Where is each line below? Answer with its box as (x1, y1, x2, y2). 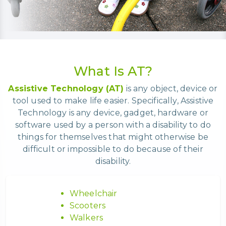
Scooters (70, 201, 106, 211)
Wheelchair (70, 189, 118, 199)
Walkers (70, 213, 103, 223)
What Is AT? (74, 64, 152, 79)
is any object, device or (124, 84, 218, 94)
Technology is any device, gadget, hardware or (17, 108, 209, 118)
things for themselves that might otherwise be (17, 132, 209, 142)
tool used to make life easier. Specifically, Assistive (12, 96, 214, 106)
